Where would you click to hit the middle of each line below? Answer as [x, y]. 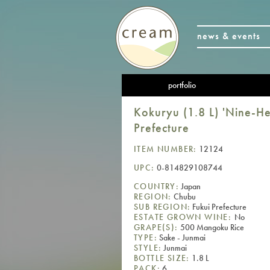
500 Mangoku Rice [211, 227]
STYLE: [148, 247]
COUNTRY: [157, 186]
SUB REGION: [162, 206]
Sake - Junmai [181, 237]
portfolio [182, 85]
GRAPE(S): [156, 227]
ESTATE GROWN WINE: [184, 217]
